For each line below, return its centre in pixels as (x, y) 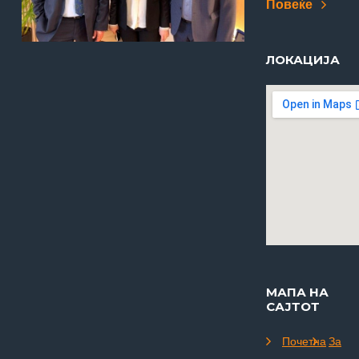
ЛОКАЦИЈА (303, 60)
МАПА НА (297, 292)
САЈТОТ (293, 307)
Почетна (304, 341)
